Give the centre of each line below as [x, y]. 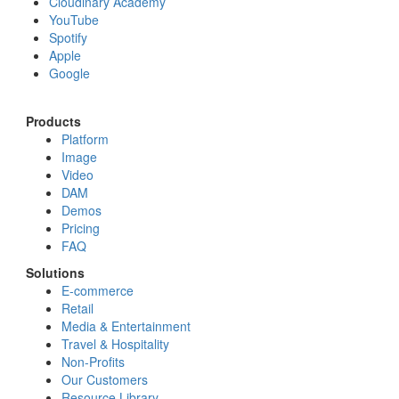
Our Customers [105, 380]
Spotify [68, 38]
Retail [77, 309]
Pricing [81, 228]
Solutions [55, 273]
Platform [85, 139]
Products [53, 122]
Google [69, 73]
